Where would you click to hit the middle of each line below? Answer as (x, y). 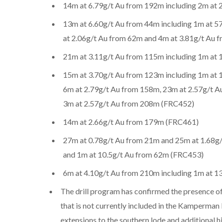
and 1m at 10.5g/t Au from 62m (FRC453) (133, 154)
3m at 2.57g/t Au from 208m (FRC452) (128, 103)
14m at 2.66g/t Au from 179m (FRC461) (131, 121)
